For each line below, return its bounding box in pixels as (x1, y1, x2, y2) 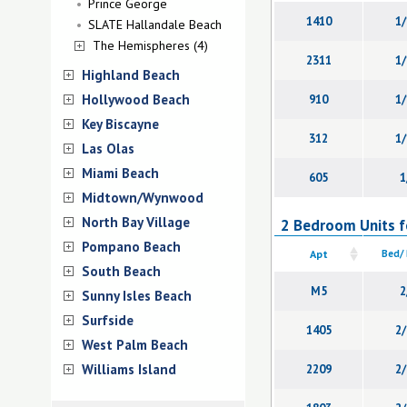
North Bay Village (82, 213, 190, 231)
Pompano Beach (82, 238, 181, 255)
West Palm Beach (82, 336, 188, 353)
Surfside (82, 312, 134, 329)
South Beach (82, 263, 161, 280)
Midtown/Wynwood (82, 189, 203, 206)
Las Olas (82, 140, 134, 157)
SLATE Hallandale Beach (88, 16, 222, 33)
